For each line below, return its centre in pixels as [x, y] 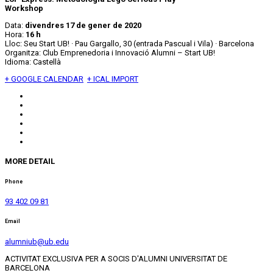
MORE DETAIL [30, 161]
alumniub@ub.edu [37, 241]
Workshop [24, 9]
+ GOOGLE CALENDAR [44, 79]
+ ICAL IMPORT [113, 79]
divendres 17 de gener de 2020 [83, 26]
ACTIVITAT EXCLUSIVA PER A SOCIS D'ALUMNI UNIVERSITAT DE [116, 258]
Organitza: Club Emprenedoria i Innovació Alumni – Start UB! [110, 53]
